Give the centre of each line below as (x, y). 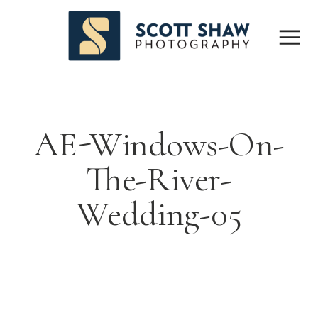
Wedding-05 (159, 214)
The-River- (159, 180)
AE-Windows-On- (159, 145)
